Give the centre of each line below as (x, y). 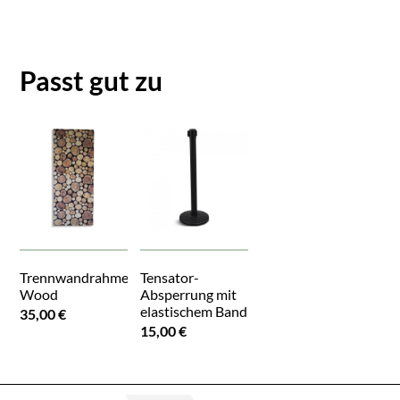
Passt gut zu (92, 80)
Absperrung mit (189, 294)
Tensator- (170, 277)
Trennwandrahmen (79, 277)
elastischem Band (194, 311)
